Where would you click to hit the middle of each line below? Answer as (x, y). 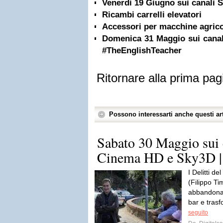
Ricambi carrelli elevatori (152, 15)
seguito (198, 213)
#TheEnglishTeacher (142, 51)
